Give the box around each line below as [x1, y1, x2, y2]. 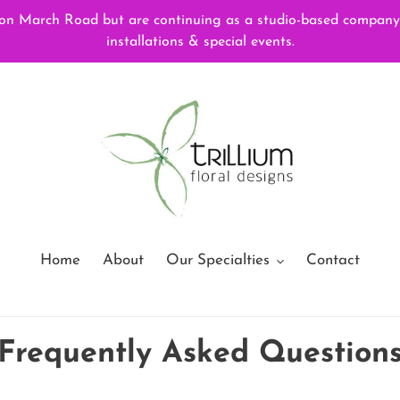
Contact [306, 253, 361, 268]
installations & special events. [105, 35, 295, 49]
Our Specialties [165, 253, 270, 268]
